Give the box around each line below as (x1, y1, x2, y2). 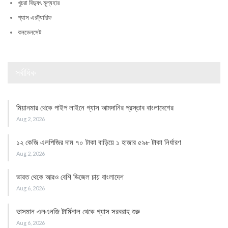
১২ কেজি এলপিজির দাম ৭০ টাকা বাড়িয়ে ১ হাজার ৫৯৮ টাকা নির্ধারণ (16, 137, 181, 147)
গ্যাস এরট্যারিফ (18, 13, 52, 22)
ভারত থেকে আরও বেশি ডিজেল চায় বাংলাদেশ (16, 172, 124, 182)
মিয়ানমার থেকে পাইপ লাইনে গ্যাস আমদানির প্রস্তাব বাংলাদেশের (16, 103, 176, 112)
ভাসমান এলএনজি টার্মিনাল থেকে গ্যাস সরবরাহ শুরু (16, 207, 140, 216)
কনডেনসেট (18, 28, 41, 37)
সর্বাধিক (15, 67, 36, 78)
